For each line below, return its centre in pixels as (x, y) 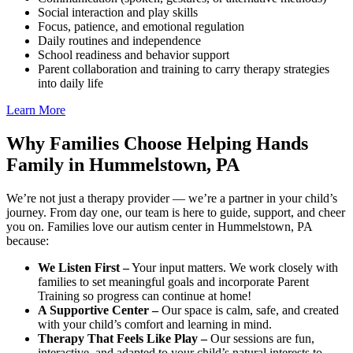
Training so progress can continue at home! (145, 296)
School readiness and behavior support (134, 55)
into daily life (71, 84)
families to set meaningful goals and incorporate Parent (173, 282)
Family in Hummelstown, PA (123, 165)
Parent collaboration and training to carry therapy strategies (184, 69)
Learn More (36, 110)
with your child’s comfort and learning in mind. (155, 325)
